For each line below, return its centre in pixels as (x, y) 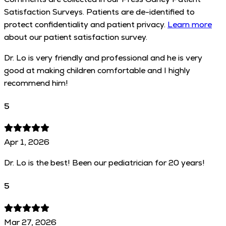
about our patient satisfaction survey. (76, 37)
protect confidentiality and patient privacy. (85, 24)
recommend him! (36, 83)
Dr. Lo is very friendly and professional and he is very (103, 58)
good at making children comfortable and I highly (97, 70)
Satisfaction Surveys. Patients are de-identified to (99, 12)
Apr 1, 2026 (27, 142)
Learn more (190, 24)
